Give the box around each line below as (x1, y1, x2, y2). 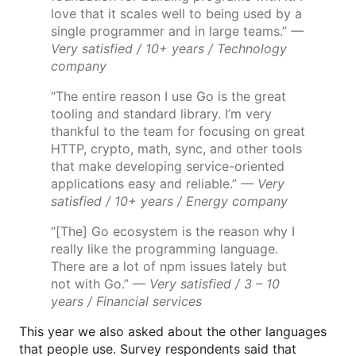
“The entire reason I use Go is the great (51, 88, 286, 105)
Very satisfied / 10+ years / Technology (51, 41, 287, 57)
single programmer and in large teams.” (51, 23, 291, 40)
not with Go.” (51, 276, 133, 292)
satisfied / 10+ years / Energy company (51, 193, 288, 210)
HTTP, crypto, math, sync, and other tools (51, 141, 302, 157)
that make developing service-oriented (51, 158, 284, 175)
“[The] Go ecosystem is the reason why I (51, 223, 295, 240)
